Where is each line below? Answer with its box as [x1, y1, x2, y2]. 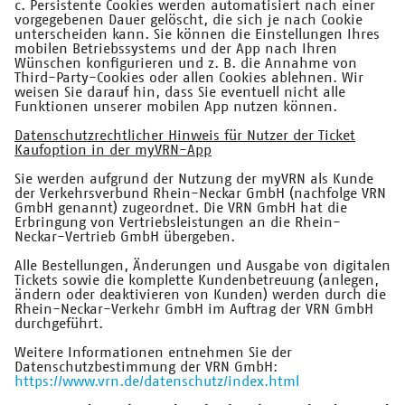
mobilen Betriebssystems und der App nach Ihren [14, 42, 337, 57]
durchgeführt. [14, 316, 103, 332]
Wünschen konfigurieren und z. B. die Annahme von [14, 56, 357, 71]
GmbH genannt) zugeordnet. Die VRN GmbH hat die [14, 201, 347, 216]
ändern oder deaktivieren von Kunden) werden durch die [14, 287, 386, 303]
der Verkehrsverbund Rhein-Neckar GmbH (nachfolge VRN [14, 186, 386, 202]
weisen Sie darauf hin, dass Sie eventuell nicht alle [14, 85, 345, 100]
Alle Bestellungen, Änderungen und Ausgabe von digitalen [14, 259, 391, 274]
